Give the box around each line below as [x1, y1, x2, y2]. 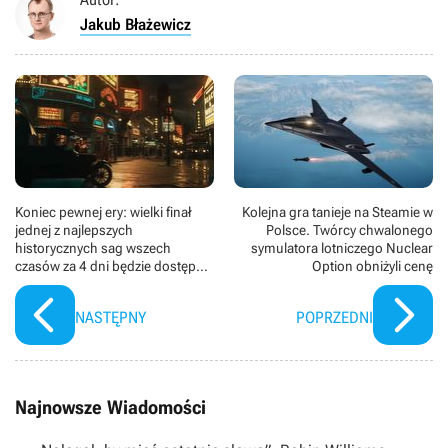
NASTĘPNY [75, 307, 146, 327]
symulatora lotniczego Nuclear [251, 239, 433, 256]
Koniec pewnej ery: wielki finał [15, 203, 191, 220]
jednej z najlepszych [15, 221, 133, 238]
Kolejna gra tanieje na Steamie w [242, 203, 433, 220]
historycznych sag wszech [15, 239, 171, 256]
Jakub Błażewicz [80, 15, 191, 35]
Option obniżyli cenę [312, 257, 433, 274]
